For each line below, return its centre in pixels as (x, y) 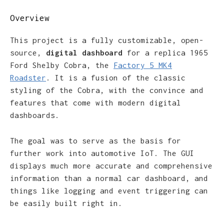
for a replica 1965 (165, 53)
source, (28, 53)
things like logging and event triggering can (109, 190)
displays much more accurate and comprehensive (111, 165)
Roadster (28, 78)
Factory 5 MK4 (143, 65)
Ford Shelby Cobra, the (62, 65)
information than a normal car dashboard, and (109, 178)
